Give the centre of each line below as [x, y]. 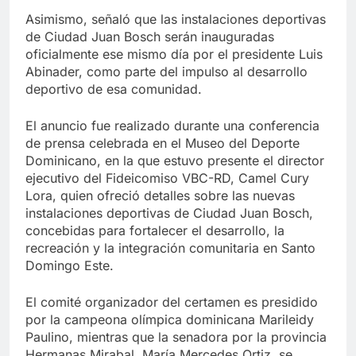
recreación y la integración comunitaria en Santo [170, 248]
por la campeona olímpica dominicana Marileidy [170, 319]
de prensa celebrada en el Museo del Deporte [163, 143]
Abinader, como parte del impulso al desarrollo [166, 71]
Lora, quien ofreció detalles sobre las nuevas [160, 195]
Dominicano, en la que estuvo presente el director [175, 160]
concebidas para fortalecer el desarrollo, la [155, 230]
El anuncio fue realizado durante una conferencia [172, 125]
